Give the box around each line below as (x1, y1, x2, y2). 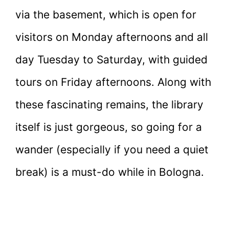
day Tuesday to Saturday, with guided (15, 53, 208, 66)
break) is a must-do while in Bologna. (15, 165, 204, 178)
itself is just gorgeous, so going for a (15, 120, 202, 133)
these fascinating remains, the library (15, 98, 203, 111)
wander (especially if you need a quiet (15, 143, 209, 156)
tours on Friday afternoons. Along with (15, 75, 211, 88)
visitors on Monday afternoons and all (15, 30, 208, 43)
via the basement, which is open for (15, 8, 196, 21)
